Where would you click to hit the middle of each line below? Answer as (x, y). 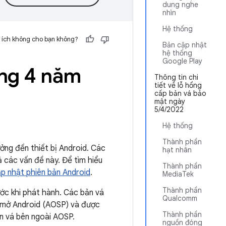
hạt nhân (177, 150)
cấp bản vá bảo (180, 93)
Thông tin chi (176, 77)
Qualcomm (180, 198)
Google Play (182, 61)
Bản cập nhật (185, 45)
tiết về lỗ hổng (178, 85)
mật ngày (170, 101)
